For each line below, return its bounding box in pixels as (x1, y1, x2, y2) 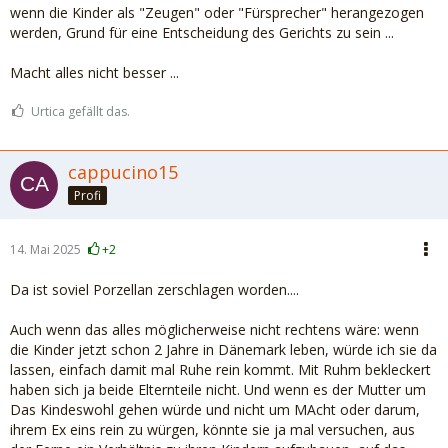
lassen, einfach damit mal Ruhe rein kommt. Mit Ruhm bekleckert (10, 360, 431, 379)
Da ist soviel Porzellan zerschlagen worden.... (10, 280, 299, 299)
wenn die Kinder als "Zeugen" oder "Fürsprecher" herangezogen (10, 3, 424, 22)
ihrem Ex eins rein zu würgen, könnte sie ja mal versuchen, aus (10, 420, 415, 439)
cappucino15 (68, 160, 178, 184)
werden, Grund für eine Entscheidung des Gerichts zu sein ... (10, 23, 394, 42)
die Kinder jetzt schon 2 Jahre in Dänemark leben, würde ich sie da (10, 340, 437, 359)
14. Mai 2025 (10, 241, 81, 258)
